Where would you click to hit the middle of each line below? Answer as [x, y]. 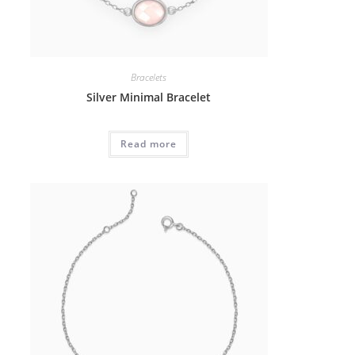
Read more [149, 143]
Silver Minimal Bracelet [149, 97]
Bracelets [149, 77]
